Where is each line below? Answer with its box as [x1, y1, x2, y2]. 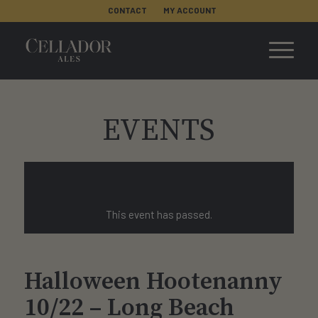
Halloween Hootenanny [23, 267, 283, 297]
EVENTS [102, 112, 216, 150]
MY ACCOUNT [163, 5, 217, 15]
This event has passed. [105, 208, 212, 221]
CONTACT [108, 5, 148, 15]
